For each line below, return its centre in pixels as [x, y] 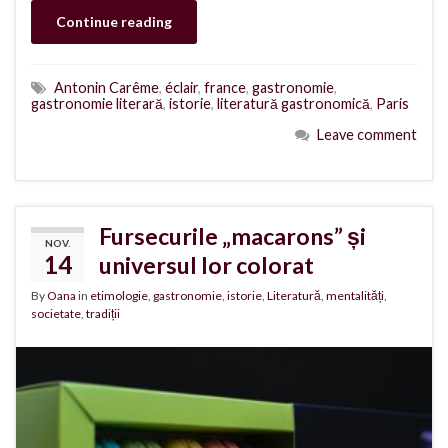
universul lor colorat [206, 264]
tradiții [103, 313]
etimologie [119, 295]
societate [56, 313]
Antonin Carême [106, 87]
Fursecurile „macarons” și [232, 235]
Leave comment [367, 134]
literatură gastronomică [293, 103]
